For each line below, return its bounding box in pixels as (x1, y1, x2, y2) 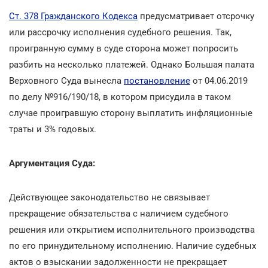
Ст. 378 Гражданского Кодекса (9, 10, 138, 22)
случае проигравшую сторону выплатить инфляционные (9, 107, 252, 118)
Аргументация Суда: (9, 157, 95, 169)
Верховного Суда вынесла (9, 75, 124, 86)
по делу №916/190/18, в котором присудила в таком (9, 91, 231, 102)
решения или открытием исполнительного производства (9, 224, 255, 235)
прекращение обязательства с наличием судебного (9, 208, 229, 219)
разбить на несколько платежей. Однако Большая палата (9, 59, 254, 70)
